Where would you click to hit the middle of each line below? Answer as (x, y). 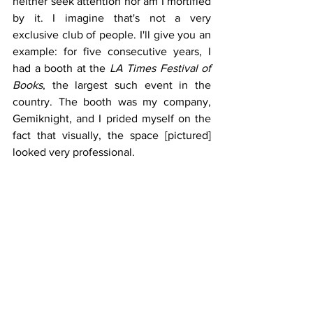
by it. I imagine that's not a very (112, 18)
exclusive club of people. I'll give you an (112, 35)
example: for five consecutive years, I (112, 52)
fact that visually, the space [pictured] (112, 136)
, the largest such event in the (127, 85)
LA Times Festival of (160, 68)
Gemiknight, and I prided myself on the (112, 119)
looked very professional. (74, 152)
